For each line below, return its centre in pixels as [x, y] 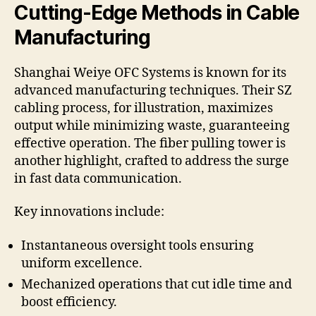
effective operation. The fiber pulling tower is [150, 143]
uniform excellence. [82, 263]
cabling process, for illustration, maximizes [144, 108]
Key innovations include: [89, 212]
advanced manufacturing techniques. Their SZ [153, 90]
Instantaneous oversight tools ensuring [138, 245]
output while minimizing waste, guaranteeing [152, 126]
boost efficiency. [69, 302]
